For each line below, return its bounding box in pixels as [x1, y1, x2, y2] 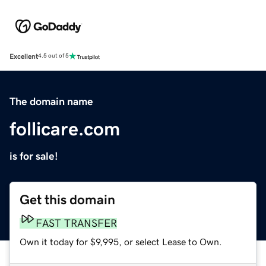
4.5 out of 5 [38, 53, 69, 59]
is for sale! [9, 150, 58, 161]
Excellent [9, 52, 38, 60]
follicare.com [9, 119, 120, 138]
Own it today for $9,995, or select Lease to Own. [20, 236, 222, 246]
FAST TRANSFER [36, 217, 117, 229]
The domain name [9, 96, 93, 107]
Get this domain [20, 192, 115, 207]
